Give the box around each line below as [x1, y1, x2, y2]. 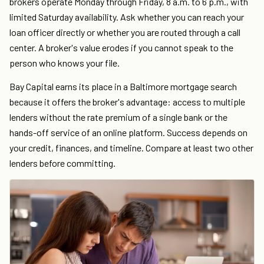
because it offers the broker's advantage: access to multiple [9, 96, 245, 108]
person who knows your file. [9, 57, 120, 69]
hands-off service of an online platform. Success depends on [9, 127, 247, 138]
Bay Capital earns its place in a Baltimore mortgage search [9, 81, 237, 93]
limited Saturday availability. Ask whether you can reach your [9, 11, 244, 23]
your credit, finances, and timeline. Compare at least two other [9, 142, 253, 154]
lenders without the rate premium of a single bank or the [9, 111, 227, 123]
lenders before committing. [9, 157, 115, 169]
